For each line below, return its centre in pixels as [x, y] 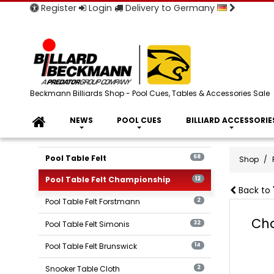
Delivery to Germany [170, 8]
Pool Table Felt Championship [108, 180]
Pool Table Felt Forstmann [93, 201]
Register [57, 8]
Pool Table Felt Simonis [88, 224]
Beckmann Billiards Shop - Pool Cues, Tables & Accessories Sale [150, 93]
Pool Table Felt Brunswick [91, 246]
